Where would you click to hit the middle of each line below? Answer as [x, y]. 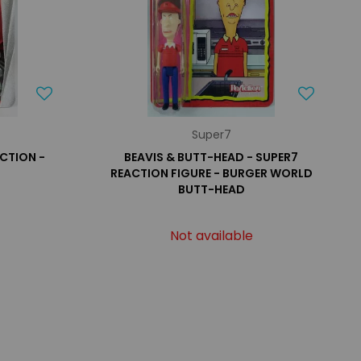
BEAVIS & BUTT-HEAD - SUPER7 [212, 157]
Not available [211, 236]
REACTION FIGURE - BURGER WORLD [211, 173]
